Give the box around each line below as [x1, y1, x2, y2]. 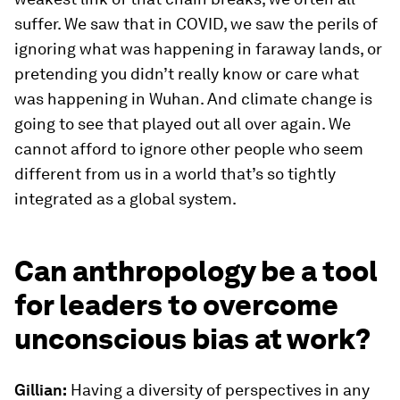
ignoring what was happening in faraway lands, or [14, 39, 382, 59]
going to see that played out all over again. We [14, 114, 351, 134]
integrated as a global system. [14, 189, 237, 209]
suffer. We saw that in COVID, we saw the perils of [14, 14, 378, 34]
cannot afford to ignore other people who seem [14, 139, 363, 159]
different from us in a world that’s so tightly [14, 164, 336, 184]
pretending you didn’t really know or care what [14, 64, 359, 84]
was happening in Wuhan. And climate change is [14, 89, 372, 109]
